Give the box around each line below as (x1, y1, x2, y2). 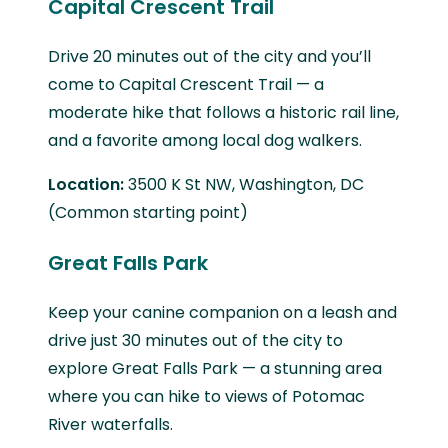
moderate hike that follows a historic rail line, (48, 100, 399, 124)
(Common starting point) (48, 200, 248, 224)
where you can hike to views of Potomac (48, 384, 365, 408)
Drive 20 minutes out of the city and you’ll (48, 44, 371, 68)
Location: (48, 172, 128, 196)
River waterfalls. (48, 412, 173, 436)
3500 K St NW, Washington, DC (128, 172, 364, 196)
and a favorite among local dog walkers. (48, 128, 362, 152)
